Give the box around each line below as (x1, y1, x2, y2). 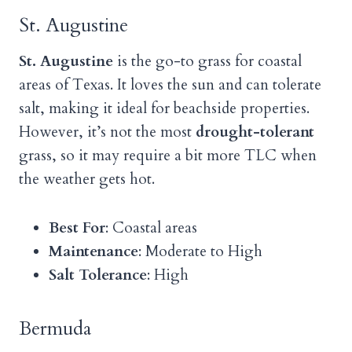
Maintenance (49, 241, 138, 262)
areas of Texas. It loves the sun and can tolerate (19, 75, 321, 96)
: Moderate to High (138, 241, 262, 262)
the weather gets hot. (19, 169, 155, 190)
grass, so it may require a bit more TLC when (19, 145, 317, 167)
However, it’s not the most (19, 122, 196, 143)
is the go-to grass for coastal (113, 51, 302, 72)
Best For (49, 218, 105, 239)
